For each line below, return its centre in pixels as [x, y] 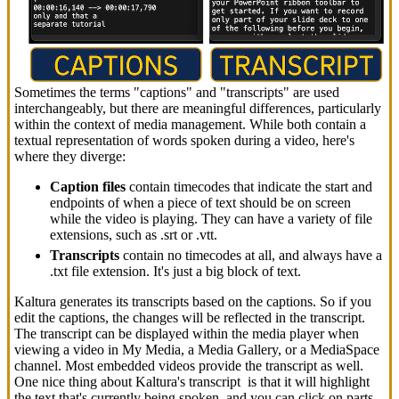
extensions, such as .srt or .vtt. [134, 234]
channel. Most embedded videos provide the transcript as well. [189, 365]
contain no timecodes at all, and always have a [251, 255]
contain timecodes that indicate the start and [249, 186]
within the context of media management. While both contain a [190, 124]
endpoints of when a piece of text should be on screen [200, 202]
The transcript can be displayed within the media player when [187, 333]
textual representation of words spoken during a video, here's [184, 140]
